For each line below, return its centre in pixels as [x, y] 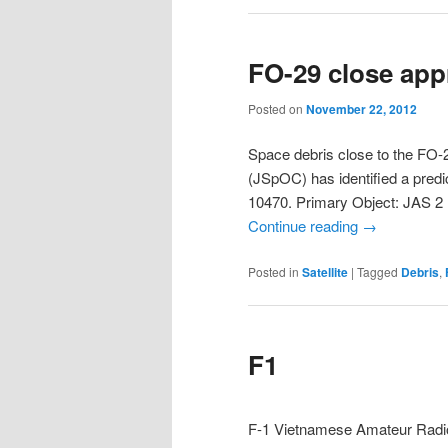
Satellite [325, 271]
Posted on [277, 108]
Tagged [377, 271]
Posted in [273, 271]
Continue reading [305, 226]
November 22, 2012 [361, 108]
